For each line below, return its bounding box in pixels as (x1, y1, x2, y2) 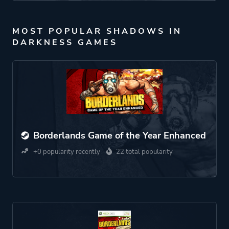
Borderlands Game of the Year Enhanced (33, 129, 206, 142)
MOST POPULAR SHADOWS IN (12, 26, 182, 37)
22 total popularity (116, 147, 173, 156)
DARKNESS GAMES (12, 37, 118, 48)
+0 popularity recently (32, 147, 100, 156)
